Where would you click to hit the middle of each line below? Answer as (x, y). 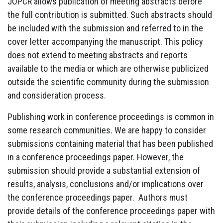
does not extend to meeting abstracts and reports (98, 55)
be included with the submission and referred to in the (105, 28)
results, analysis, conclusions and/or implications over (106, 184)
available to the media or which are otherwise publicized (108, 68)
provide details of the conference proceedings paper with (111, 211)
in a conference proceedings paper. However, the (96, 157)
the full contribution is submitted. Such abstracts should (110, 14)
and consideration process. (57, 95)
